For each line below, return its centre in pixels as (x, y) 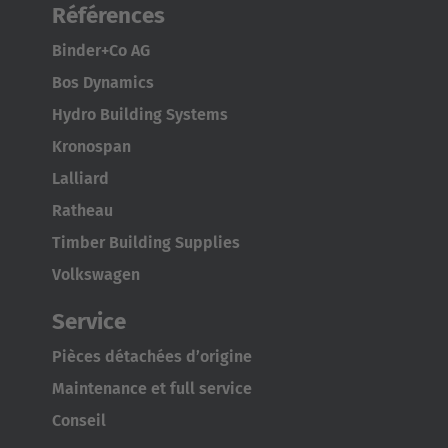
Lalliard (80, 179)
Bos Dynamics (103, 83)
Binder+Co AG (101, 51)
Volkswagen (96, 275)
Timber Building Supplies (146, 243)
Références (108, 16)
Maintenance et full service (152, 389)
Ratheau (82, 211)
